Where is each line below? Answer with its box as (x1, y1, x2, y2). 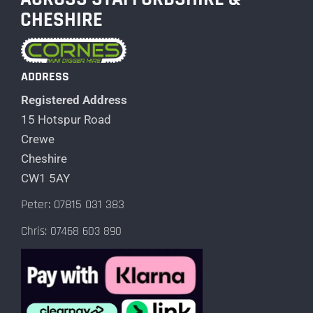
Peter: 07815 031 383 (21, 196, 124, 213)
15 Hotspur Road (21, 112, 111, 127)
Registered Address (21, 93, 127, 108)
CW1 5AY (21, 171, 70, 186)
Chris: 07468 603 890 (21, 224, 122, 240)
